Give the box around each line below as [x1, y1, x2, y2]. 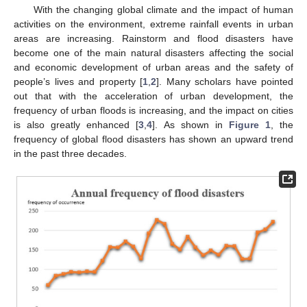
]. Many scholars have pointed [156, 75, 293, 87]
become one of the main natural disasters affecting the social [14, 47, 293, 58]
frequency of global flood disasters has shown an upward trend [14, 133, 293, 145]
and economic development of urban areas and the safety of [14, 61, 293, 73]
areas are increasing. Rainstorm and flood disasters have [14, 32, 293, 44]
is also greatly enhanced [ [14, 119, 139, 130]
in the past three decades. [14, 147, 127, 159]
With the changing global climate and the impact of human [33, 3, 293, 15]
